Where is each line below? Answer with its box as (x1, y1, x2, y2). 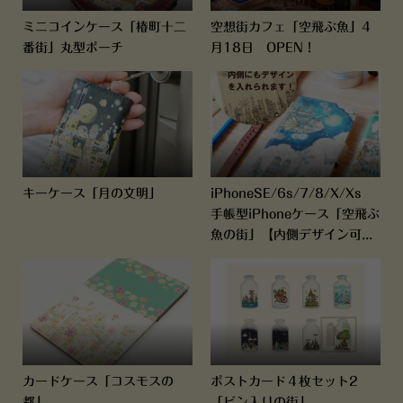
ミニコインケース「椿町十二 (22, 20, 186, 33)
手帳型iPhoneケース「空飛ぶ (210, 208, 380, 221)
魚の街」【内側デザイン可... (210, 228, 372, 242)
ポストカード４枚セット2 (210, 374, 358, 388)
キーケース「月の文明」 (22, 187, 161, 201)
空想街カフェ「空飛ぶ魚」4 (210, 20, 371, 33)
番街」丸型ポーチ (22, 40, 123, 54)
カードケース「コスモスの (22, 374, 174, 388)
